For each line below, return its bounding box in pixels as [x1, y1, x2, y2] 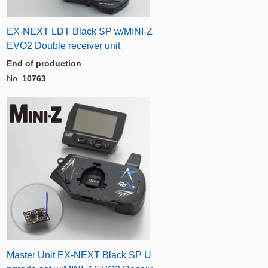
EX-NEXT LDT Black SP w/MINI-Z [7, 26, 153, 36]
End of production [7, 58, 81, 68]
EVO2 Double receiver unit [7, 40, 120, 51]
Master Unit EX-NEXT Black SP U [7, 249, 151, 260]
